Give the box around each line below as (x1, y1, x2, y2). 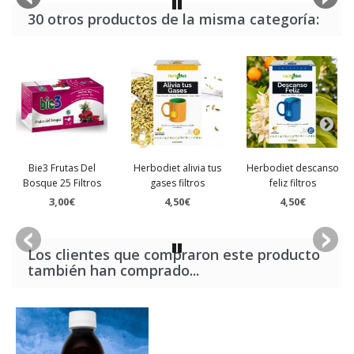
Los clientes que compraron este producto (28, 245, 320, 264)
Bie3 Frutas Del (28, 161, 96, 175)
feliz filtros (269, 176, 316, 190)
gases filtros (149, 176, 205, 190)
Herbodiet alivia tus (133, 161, 221, 175)
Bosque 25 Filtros (22, 176, 101, 190)
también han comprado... (28, 261, 199, 280)
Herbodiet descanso (246, 161, 339, 175)
